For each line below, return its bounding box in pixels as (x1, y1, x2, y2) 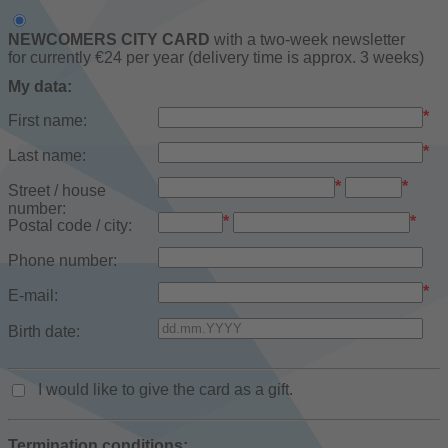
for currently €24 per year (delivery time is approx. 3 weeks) (8, 48, 424, 66)
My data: (8, 77, 72, 95)
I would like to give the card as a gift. (38, 380, 293, 398)
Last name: (8, 146, 86, 164)
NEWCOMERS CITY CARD (8, 30, 210, 48)
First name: (8, 111, 87, 129)
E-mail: (8, 287, 58, 305)
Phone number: (8, 252, 117, 270)
